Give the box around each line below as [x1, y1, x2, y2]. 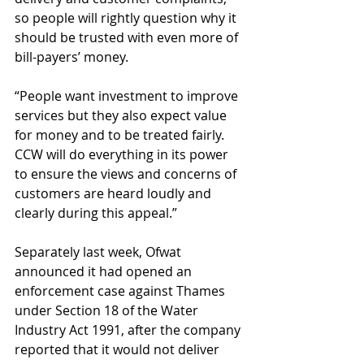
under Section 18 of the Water [15, 301, 201, 319]
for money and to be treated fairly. [15, 126, 227, 144]
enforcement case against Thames [15, 282, 228, 300]
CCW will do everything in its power [15, 145, 232, 163]
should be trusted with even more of [15, 28, 241, 46]
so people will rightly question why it [15, 9, 240, 27]
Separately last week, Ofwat [15, 243, 184, 261]
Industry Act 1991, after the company [15, 321, 244, 339]
